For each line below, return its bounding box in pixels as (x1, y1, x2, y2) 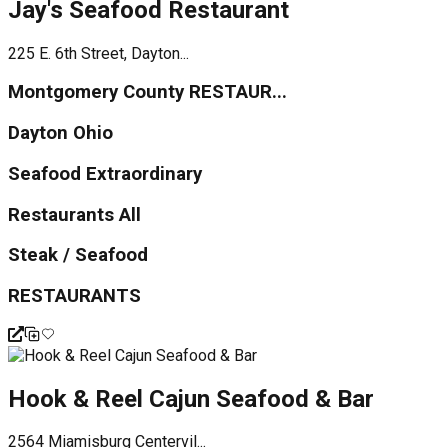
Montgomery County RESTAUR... (8, 81, 287, 104)
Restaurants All (8, 203, 141, 226)
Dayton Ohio (8, 122, 113, 145)
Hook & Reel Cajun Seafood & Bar (8, 384, 374, 413)
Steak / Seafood (8, 244, 148, 267)
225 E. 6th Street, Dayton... (8, 43, 189, 63)
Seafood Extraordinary (8, 162, 202, 185)
